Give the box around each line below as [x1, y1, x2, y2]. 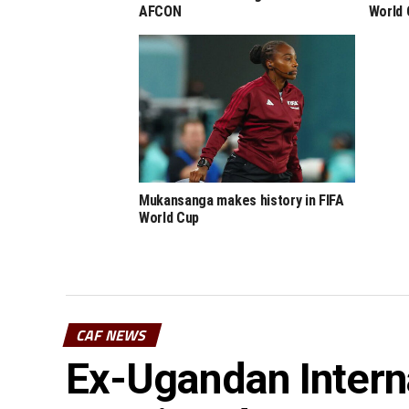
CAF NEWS [74, 323, 151, 346]
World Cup [139, 209, 200, 227]
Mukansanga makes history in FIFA [139, 192, 344, 210]
